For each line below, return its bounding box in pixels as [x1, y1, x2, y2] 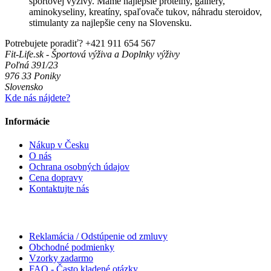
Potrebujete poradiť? [5, 38, 83, 48]
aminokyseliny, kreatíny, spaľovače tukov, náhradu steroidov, [29, 6, 262, 17]
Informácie [5, 116, 50, 126]
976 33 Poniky [5, 70, 60, 81]
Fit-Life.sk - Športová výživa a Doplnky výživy [5, 48, 180, 59]
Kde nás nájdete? [5, 92, 70, 103]
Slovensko [5, 81, 43, 92]
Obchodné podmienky [29, 241, 114, 252]
